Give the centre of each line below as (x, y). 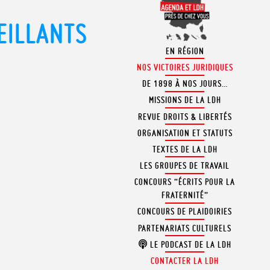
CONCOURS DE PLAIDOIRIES (185, 212)
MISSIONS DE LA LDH (185, 100)
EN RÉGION (185, 51)
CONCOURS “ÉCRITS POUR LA (185, 182)
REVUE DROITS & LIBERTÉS (185, 117)
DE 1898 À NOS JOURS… (185, 84)
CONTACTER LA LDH (185, 261)
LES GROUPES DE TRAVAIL (185, 166)
